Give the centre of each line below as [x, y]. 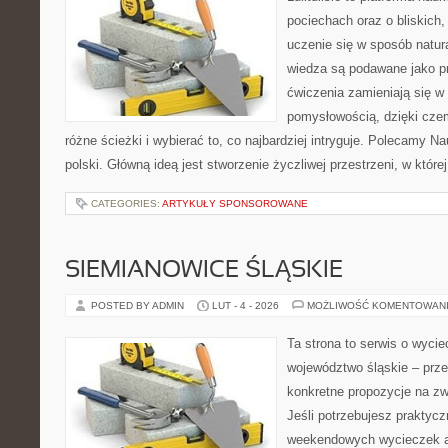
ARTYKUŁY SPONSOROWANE [235, 203]
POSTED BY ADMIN [139, 305]
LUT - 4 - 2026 [245, 305]
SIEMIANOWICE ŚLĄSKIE [204, 271]
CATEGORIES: [126, 203]
